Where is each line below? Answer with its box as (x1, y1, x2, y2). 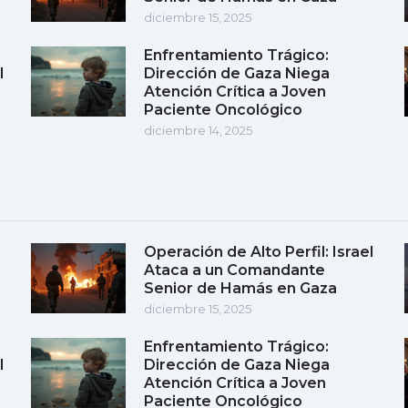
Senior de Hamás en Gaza (144, 279, 337, 297)
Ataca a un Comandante (144, 260, 325, 279)
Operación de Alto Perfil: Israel (144, 242, 373, 260)
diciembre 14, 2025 (144, 122, 252, 138)
